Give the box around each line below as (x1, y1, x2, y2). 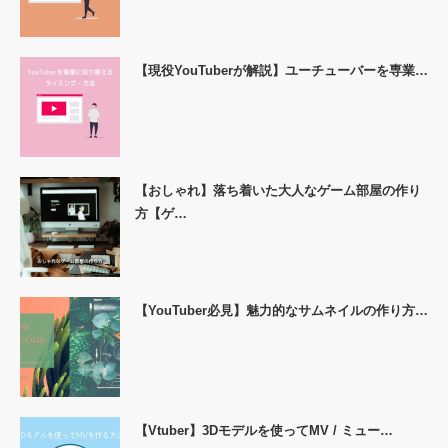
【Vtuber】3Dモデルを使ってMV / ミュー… (135, 422, 393, 438)
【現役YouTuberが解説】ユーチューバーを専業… (135, 62, 428, 78)
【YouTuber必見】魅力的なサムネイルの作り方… (135, 302, 428, 318)
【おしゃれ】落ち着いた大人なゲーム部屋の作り (135, 182, 421, 198)
